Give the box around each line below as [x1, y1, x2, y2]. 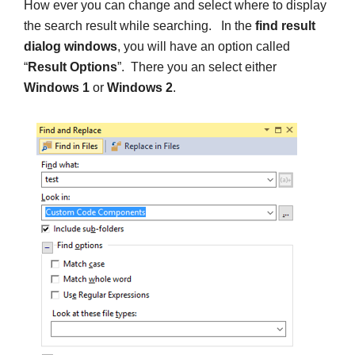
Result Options [28, 59, 117, 74]
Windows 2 [107, 80, 173, 94]
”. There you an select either [117, 59, 277, 74]
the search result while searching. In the [24, 18, 255, 32]
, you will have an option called [117, 39, 290, 53]
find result [255, 18, 315, 32]
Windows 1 [24, 80, 90, 94]
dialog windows [24, 39, 117, 53]
